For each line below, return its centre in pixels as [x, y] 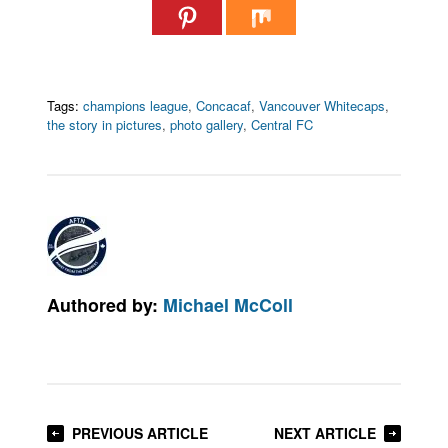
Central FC [282, 124]
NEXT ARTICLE [324, 432]
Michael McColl [228, 304]
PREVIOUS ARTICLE [140, 432]
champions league [136, 105]
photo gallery [207, 124]
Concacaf [224, 105]
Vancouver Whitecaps [322, 105]
